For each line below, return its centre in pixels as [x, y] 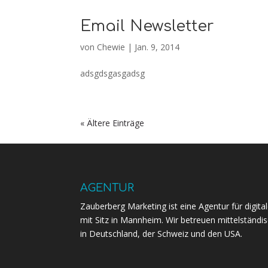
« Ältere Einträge [112, 123]
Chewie [111, 47]
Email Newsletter [147, 26]
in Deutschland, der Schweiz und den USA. [162, 233]
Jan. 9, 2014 [157, 47]
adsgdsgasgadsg [113, 73]
